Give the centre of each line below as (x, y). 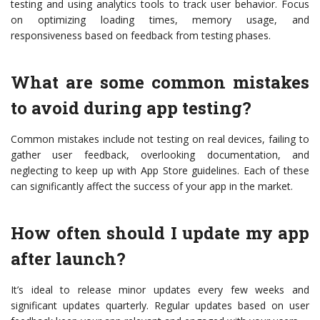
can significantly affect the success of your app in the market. (152, 186)
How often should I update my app (160, 233)
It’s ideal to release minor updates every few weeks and (160, 290)
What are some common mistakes (160, 82)
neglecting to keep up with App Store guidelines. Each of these (160, 171)
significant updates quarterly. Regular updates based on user (160, 306)
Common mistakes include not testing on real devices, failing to (160, 139)
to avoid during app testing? (131, 108)
